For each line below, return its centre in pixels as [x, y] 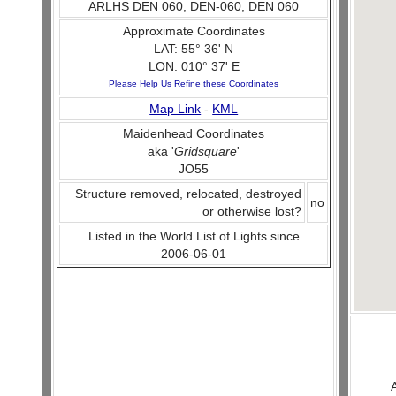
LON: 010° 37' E [194, 66]
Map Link [175, 109]
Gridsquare [206, 151]
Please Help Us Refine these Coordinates [194, 84]
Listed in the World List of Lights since [194, 236]
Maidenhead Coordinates [194, 133]
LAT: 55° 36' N [194, 49]
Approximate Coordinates [194, 31]
